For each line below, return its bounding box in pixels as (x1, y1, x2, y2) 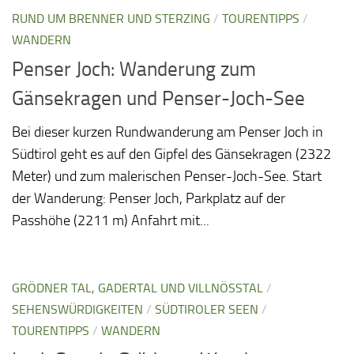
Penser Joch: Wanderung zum (12, 57, 256, 81)
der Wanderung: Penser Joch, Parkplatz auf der (12, 189, 285, 207)
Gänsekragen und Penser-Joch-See (12, 86, 305, 110)
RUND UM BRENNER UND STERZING (12, 11, 210, 27)
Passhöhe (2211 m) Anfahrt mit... (12, 211, 209, 229)
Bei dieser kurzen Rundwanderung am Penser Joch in (12, 122, 323, 141)
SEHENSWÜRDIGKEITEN (12, 301, 143, 317)
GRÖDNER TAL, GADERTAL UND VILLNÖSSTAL (12, 280, 257, 296)
